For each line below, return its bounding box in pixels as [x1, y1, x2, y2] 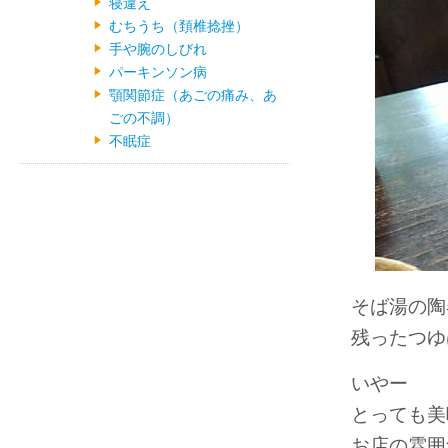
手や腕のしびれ [109, 41, 207, 57]
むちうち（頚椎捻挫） [109, 18, 249, 34]
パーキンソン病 [109, 64, 207, 80]
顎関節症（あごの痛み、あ [109, 87, 277, 103]
